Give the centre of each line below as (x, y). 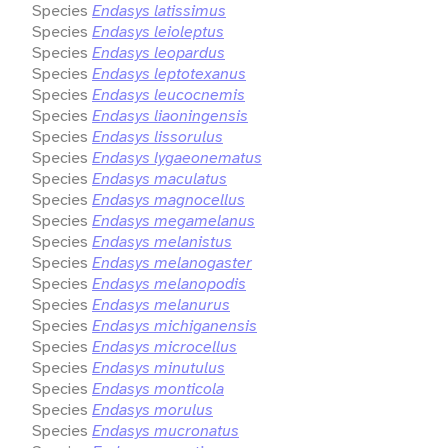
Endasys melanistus (162, 241)
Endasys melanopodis (169, 283)
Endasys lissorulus (157, 136)
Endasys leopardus (158, 52)
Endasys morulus (152, 409)
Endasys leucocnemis (168, 94)
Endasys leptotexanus (169, 73)
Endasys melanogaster (172, 262)
